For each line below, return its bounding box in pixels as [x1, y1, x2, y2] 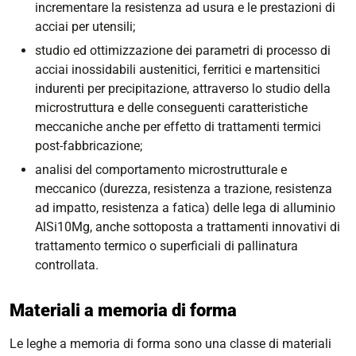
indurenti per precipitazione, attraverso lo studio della [35, 80, 331, 96]
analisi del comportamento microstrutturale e [35, 162, 287, 178]
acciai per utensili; [35, 18, 135, 34]
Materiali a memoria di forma [10, 300, 237, 320]
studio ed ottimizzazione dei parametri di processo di [35, 42, 331, 58]
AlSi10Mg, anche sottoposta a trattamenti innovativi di [35, 219, 340, 235]
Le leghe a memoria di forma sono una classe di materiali [10, 335, 331, 351]
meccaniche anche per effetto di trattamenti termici [35, 118, 321, 134]
